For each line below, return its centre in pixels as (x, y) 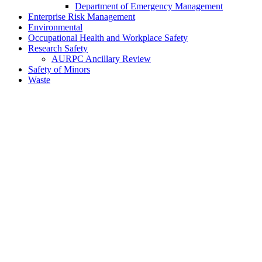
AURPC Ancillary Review (101, 59)
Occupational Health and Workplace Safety (108, 38)
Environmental (55, 27)
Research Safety (58, 49)
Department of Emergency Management (149, 6)
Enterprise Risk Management (82, 17)
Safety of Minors (59, 70)
